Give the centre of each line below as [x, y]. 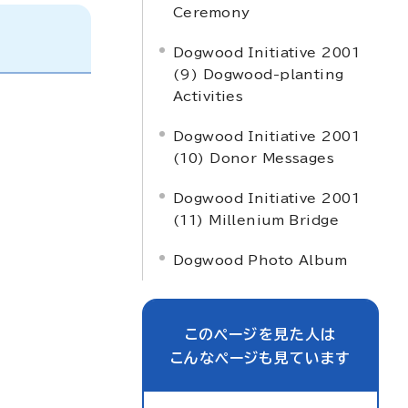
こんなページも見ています [260, 358]
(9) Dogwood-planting [259, 74]
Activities [209, 96]
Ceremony [212, 12]
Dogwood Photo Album [260, 260]
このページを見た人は [260, 334]
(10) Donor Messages [254, 158]
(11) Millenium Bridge [256, 220]
